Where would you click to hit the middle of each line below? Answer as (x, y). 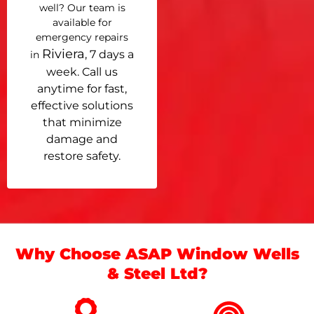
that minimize (82, 122)
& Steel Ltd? (157, 274)
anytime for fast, (82, 88)
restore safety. (82, 156)
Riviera (63, 54)
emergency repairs (82, 37)
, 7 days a (109, 54)
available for (82, 22)
